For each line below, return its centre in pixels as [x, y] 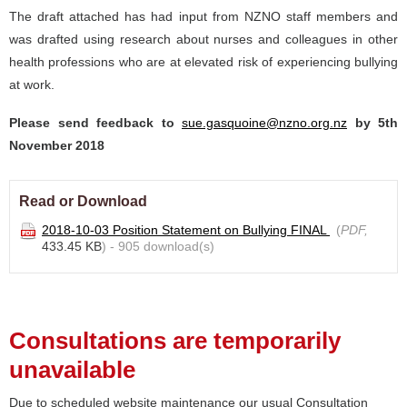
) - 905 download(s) [158, 246]
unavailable [72, 370]
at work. [32, 84]
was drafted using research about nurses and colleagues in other [203, 39]
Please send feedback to [92, 123]
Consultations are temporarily [175, 341]
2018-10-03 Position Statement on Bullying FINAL [186, 230]
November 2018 [57, 145]
